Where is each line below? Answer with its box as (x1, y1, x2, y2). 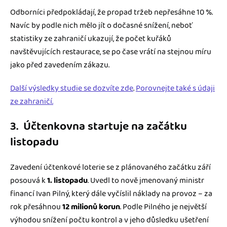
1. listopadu (47, 174, 88, 187)
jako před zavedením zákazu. (10, 59, 109, 72)
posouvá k (10, 174, 47, 187)
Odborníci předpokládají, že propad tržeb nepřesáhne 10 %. (10, 6, 213, 19)
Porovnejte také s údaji (136, 82, 215, 95)
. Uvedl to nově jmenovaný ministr (88, 174, 204, 187)
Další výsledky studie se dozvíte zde (10, 82, 133, 95)
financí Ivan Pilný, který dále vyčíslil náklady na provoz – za (10, 187, 212, 201)
